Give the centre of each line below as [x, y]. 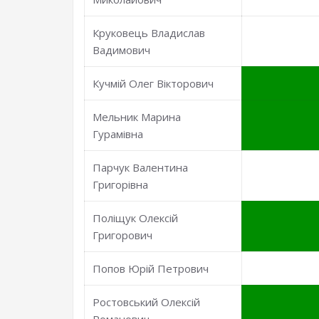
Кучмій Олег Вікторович [153, 83]
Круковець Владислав [149, 33]
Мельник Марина [137, 117]
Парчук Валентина [141, 167]
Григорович [123, 235]
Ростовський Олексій [147, 302]
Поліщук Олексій [136, 218]
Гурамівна [118, 134]
